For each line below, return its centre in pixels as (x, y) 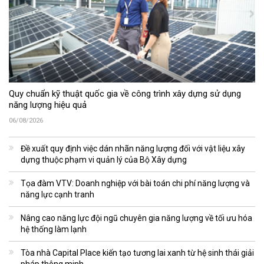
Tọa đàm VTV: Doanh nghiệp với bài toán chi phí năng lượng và (135, 184)
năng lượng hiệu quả (48, 105)
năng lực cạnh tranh (57, 195)
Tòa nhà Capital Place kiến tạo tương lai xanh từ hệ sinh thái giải (137, 253)
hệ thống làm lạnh (54, 230)
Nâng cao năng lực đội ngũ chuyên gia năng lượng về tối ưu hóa (136, 218)
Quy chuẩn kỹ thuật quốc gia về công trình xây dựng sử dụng (125, 94)
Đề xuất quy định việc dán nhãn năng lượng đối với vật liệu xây (133, 149)
